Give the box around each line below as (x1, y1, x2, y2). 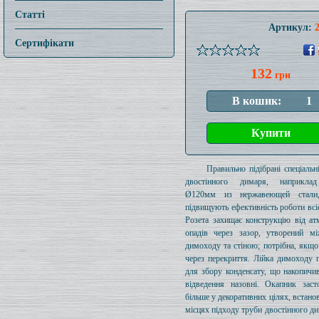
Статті (15, 9, 45, 20)
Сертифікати (15, 37, 74, 48)
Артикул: (268, 22, 315, 33)
